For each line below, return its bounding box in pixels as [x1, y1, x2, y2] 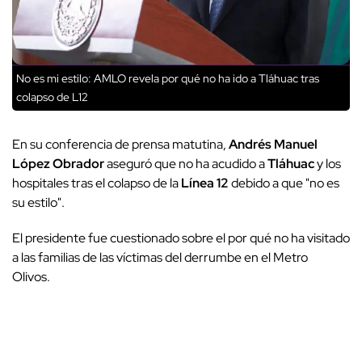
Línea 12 [181, 175, 229, 192]
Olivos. [12, 268, 53, 286]
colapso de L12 [16, 90, 88, 105]
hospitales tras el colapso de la [12, 175, 181, 192]
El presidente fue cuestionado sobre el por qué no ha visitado [12, 229, 350, 247]
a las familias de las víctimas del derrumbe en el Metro [12, 249, 308, 267]
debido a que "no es [229, 175, 339, 192]
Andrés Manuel [229, 136, 318, 154]
